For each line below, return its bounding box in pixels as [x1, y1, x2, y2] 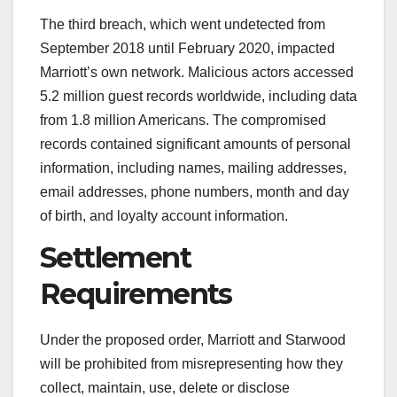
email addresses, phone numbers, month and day [40, 183, 349, 199]
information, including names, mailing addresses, [40, 160, 346, 175]
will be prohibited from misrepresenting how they [40, 355, 343, 371]
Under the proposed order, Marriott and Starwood [40, 331, 346, 347]
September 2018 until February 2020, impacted [40, 40, 335, 56]
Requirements [40, 276, 232, 311]
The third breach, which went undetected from [40, 16, 325, 32]
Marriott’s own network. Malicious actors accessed [40, 64, 354, 80]
